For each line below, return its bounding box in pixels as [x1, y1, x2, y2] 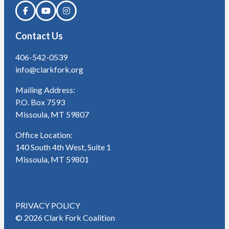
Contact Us [15, 30, 63, 42]
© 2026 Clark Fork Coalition [15, 213, 115, 223]
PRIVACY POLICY [15, 200, 80, 211]
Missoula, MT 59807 [15, 109, 89, 120]
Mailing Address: [15, 85, 75, 95]
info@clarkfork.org [15, 64, 83, 75]
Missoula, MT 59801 [15, 154, 89, 165]
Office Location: [15, 130, 73, 140]
